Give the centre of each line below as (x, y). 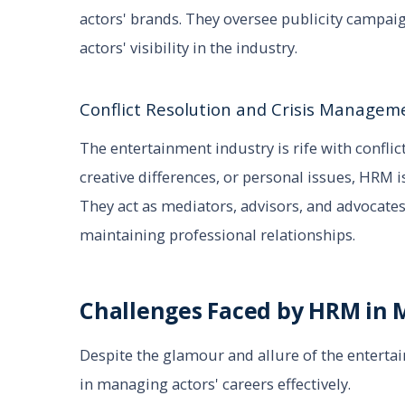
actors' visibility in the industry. (188, 47)
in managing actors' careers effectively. (215, 384)
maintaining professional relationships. (217, 235)
